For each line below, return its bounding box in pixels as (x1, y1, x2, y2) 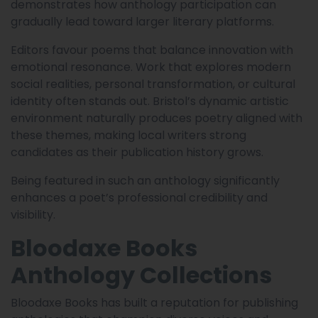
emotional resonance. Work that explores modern (11, 59, 291, 76)
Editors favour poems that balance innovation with (11, 42, 293, 59)
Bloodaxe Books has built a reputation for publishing (11, 295, 298, 312)
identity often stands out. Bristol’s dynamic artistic (11, 93, 289, 110)
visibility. (11, 207, 55, 224)
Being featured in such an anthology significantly (11, 172, 280, 190)
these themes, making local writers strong (11, 127, 246, 144)
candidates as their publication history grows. (11, 144, 263, 161)
